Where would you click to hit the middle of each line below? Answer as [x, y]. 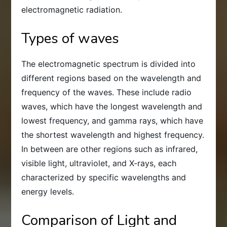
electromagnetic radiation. [72, 9]
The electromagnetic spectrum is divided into [109, 64]
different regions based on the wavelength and [111, 78]
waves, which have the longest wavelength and [112, 106]
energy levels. [48, 191]
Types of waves [70, 38]
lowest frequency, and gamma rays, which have [112, 120]
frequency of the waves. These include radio [107, 92]
